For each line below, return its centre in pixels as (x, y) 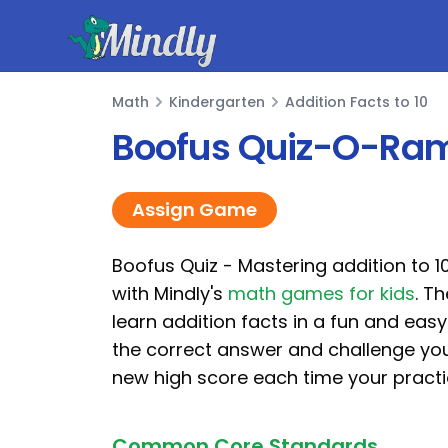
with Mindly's (170, 293)
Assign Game (194, 209)
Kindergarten (217, 102)
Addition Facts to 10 (356, 102)
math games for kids (321, 293)
